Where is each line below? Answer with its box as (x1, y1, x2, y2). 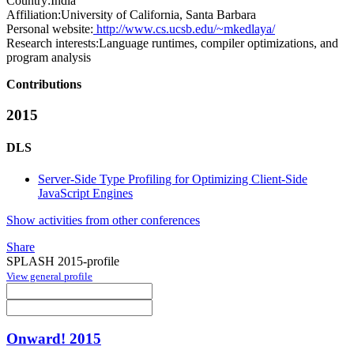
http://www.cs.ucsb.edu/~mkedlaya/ (93, 22, 275, 36)
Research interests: (6, 36, 99, 51)
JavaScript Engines (38, 186, 133, 200)
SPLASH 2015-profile (6, 254, 119, 268)
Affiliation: (6, 8, 61, 22)
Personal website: (6, 22, 93, 36)
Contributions (6, 77, 81, 92)
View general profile (6, 269, 92, 282)
